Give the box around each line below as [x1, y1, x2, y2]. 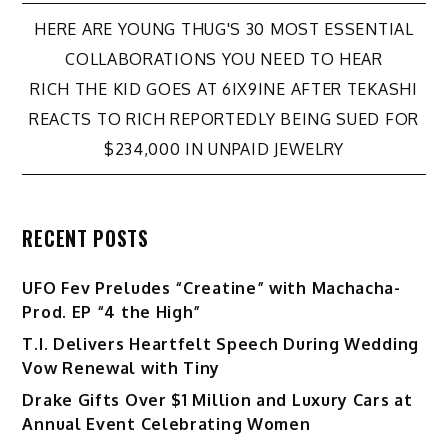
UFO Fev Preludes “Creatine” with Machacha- [22, 278, 401, 299]
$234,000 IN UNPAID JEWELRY [103, 139, 345, 160]
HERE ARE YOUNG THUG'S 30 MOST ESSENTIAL [34, 19, 414, 40]
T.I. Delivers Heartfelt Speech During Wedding [22, 334, 419, 355]
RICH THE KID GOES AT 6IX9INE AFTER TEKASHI [30, 79, 418, 100]
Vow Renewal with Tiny [22, 358, 221, 379]
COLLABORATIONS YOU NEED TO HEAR [65, 49, 383, 70]
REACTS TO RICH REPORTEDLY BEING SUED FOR [28, 109, 419, 130]
